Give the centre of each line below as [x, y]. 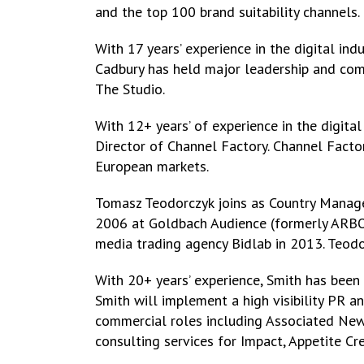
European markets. [152, 166]
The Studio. [130, 89]
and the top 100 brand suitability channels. [227, 12]
